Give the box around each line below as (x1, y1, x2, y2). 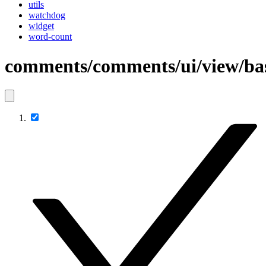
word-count (28, 31, 72, 42)
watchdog (28, 10, 65, 21)
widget (28, 21, 54, 31)
